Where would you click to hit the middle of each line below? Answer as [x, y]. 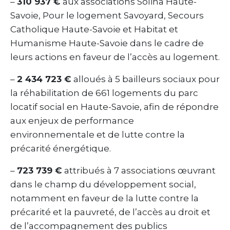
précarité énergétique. [61, 148]
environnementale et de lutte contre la [98, 134]
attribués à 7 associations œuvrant [139, 170]
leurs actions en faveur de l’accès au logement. [115, 57]
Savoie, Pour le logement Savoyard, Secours [107, 15]
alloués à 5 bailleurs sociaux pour [146, 79]
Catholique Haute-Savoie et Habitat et [94, 29]
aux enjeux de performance [72, 120]
